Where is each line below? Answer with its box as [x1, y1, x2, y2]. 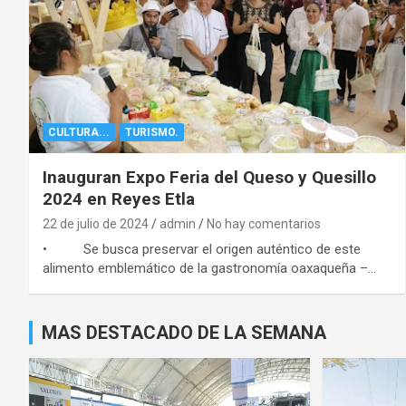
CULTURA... [48, 125, 110, 139]
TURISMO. [125, 125, 179, 139]
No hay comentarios [207, 216, 321, 231]
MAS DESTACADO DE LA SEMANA [42, 321, 326, 343]
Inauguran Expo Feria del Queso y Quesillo [43, 166, 376, 188]
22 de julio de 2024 [43, 216, 149, 231]
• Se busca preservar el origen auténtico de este [43, 240, 361, 257]
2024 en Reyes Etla [43, 188, 195, 209]
